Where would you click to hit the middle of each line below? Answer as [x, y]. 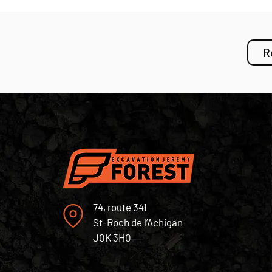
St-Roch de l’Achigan [138, 222]
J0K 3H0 [112, 237]
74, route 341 [120, 207]
